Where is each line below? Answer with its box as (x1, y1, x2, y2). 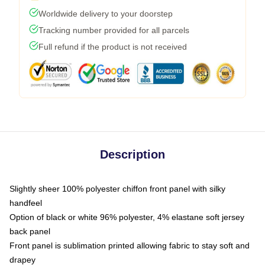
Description (100, 148, 165, 161)
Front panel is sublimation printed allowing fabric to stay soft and (9, 241, 250, 250)
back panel (9, 227, 50, 236)
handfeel (9, 198, 42, 208)
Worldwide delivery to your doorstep (38, 9, 173, 18)
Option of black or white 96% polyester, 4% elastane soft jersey (9, 212, 244, 222)
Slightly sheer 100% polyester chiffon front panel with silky (9, 184, 225, 193)
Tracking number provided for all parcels (38, 25, 189, 35)
